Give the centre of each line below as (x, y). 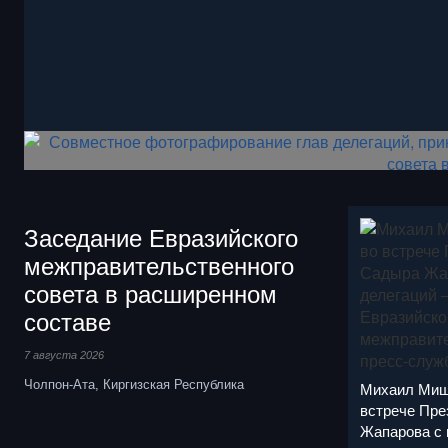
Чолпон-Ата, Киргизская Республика (134, 384)
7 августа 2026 (64, 355)
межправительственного (159, 266)
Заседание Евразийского (161, 238)
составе (67, 322)
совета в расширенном (150, 294)
